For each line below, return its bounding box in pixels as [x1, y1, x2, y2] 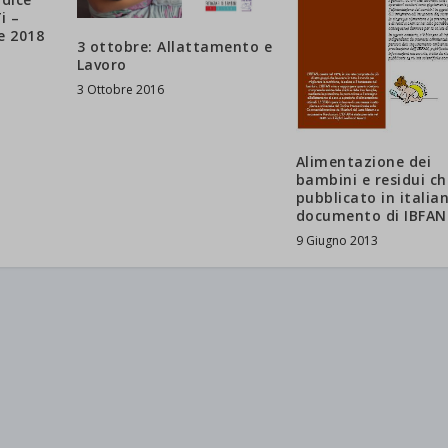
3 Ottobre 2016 [76, 81, 164, 99]
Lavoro [76, 55, 127, 75]
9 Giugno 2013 [295, 232, 378, 250]
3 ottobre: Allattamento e [76, 37, 273, 57]
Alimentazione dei [295, 152, 432, 172]
